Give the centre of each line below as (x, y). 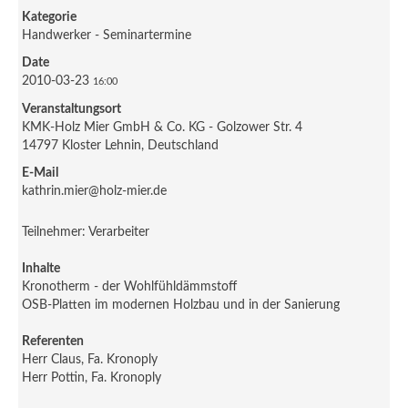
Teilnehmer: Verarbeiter (86, 232)
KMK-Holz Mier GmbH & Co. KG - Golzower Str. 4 (163, 127)
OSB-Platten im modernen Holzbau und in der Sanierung (181, 305)
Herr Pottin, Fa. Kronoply (92, 377)
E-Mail (41, 173)
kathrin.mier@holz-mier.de (95, 191)
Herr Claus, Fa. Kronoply (90, 359)
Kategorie (50, 17)
